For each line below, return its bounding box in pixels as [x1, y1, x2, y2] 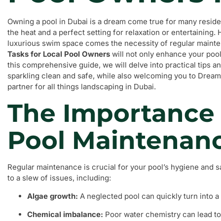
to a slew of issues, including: [7, 173, 111, 183]
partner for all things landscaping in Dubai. [7, 82, 156, 91]
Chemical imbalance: [27, 210, 103, 219]
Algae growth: [27, 191, 78, 201]
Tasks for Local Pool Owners [7, 49, 110, 59]
